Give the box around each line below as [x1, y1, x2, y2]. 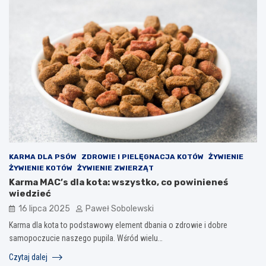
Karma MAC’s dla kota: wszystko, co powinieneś [9, 176, 228, 188]
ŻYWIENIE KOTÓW [9, 163, 72, 172]
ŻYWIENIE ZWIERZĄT [77, 163, 154, 172]
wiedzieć [9, 188, 51, 199]
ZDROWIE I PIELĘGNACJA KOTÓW [81, 152, 204, 161]
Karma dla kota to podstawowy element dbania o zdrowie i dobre [9, 220, 227, 230]
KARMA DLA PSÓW [9, 152, 77, 161]
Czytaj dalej [9, 252, 49, 262]
